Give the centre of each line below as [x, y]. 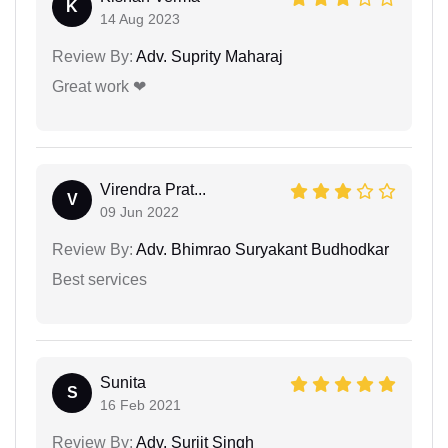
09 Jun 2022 [139, 211]
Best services [99, 279]
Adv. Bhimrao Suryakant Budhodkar [261, 249]
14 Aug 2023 [140, 18]
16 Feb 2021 [140, 404]
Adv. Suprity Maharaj [208, 56]
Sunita [123, 382]
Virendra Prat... [153, 189]
